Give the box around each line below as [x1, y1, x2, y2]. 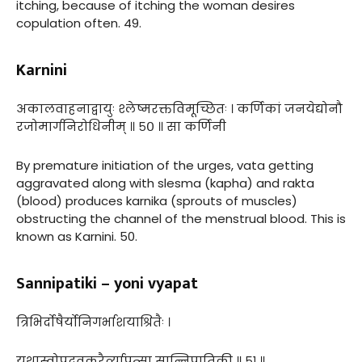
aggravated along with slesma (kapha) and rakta [16, 174, 314, 192]
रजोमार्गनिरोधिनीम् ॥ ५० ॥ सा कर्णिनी [16, 117, 226, 135]
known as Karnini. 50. [16, 227, 137, 245]
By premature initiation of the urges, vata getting [16, 156, 314, 174]
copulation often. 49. [16, 14, 141, 32]
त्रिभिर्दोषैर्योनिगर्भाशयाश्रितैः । [16, 313, 170, 330]
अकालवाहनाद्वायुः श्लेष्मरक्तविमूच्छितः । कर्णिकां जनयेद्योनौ [16, 99, 343, 117]
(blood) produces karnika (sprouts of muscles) [16, 192, 297, 209]
